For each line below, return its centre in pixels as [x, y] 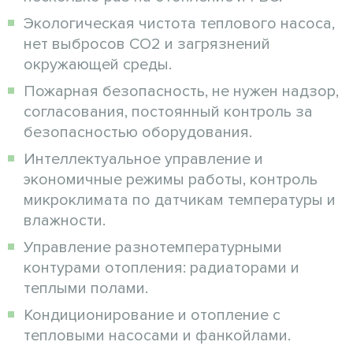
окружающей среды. [98, 64]
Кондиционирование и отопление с [152, 315]
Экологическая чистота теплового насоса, [179, 23]
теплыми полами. [86, 288]
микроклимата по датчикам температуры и [180, 200]
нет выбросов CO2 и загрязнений [147, 44]
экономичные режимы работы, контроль [171, 179]
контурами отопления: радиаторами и [162, 268]
